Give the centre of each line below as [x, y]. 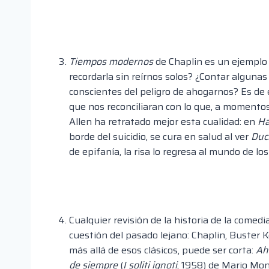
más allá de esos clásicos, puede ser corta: [162, 250]
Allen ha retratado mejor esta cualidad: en [163, 122]
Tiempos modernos [111, 62]
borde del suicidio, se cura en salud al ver [160, 137]
